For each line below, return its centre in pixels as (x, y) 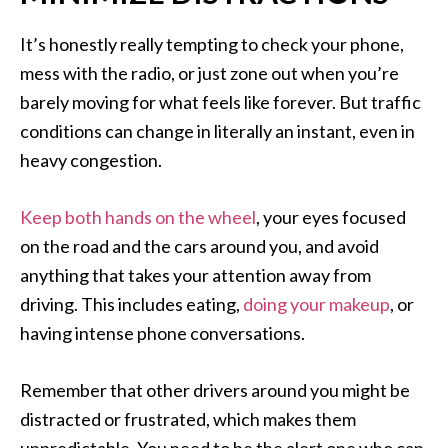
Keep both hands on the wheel (138, 217)
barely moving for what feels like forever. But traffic (220, 102)
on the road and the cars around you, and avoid (199, 246)
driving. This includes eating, (131, 304)
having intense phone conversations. (162, 333)
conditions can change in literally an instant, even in (217, 131)
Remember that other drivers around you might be (215, 390)
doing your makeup (316, 304)
